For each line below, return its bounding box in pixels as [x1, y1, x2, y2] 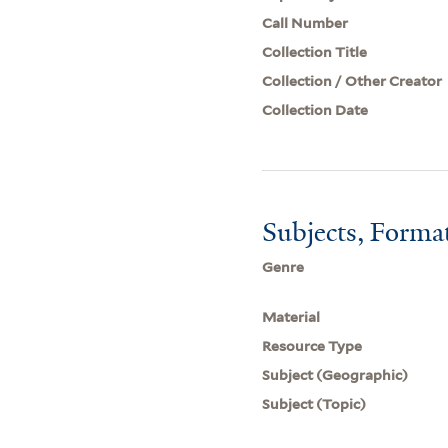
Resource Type [262, 337, 363, 354]
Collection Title [262, 43, 368, 60]
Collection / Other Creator [262, 72, 443, 89]
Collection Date [262, 101, 369, 118]
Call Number [262, 14, 349, 31]
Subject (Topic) [262, 395, 367, 412]
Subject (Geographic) [262, 366, 409, 383]
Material [262, 308, 321, 325]
